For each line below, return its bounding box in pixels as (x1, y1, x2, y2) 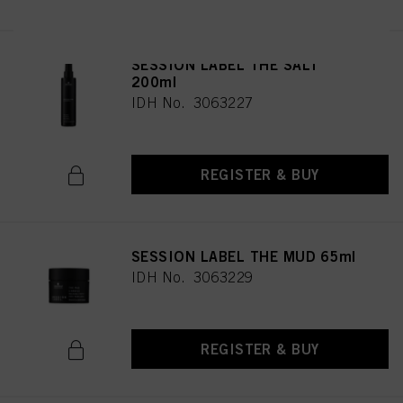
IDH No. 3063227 (131, 94, 254, 111)
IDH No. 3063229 (131, 269, 254, 285)
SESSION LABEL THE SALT (131, 56, 319, 74)
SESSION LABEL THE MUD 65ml (131, 247, 356, 265)
